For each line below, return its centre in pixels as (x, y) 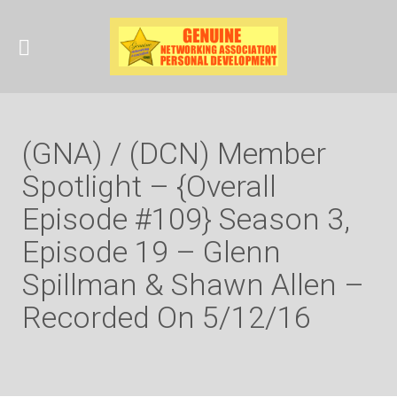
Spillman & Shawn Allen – (193, 284)
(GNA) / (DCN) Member (174, 153)
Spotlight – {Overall (149, 186)
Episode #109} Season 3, (186, 219)
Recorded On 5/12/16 (167, 317)
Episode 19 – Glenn (152, 252)
